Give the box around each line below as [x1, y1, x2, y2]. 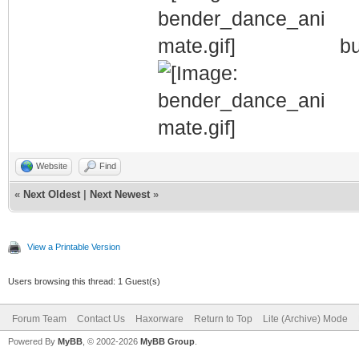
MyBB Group [140, 336, 195, 346]
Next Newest [90, 188, 150, 200]
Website [36, 160, 67, 171]
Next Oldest [23, 188, 80, 200]
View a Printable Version [27, 241, 120, 252]
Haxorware [135, 313, 184, 325]
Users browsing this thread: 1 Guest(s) [8, 276, 160, 286]
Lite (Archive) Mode [263, 313, 348, 325]
